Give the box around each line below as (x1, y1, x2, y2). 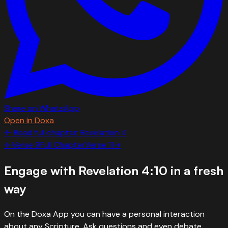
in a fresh (167, 163, 223, 179)
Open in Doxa (4, 115, 54, 126)
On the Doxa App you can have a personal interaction (4, 209, 205, 220)
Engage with (4, 163, 78, 179)
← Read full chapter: (4, 127, 80, 138)
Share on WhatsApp (4, 103, 79, 114)
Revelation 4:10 (78, 163, 167, 179)
